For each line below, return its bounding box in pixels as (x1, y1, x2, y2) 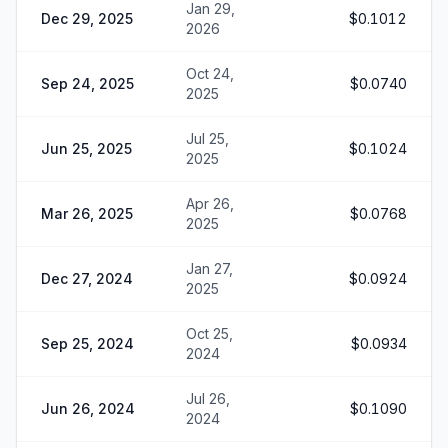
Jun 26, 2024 (41, 400, 135, 417)
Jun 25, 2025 (41, 140, 132, 157)
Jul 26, (186, 390, 230, 407)
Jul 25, (186, 130, 229, 147)
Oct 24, (186, 65, 234, 82)
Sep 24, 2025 (41, 75, 134, 92)
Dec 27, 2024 (41, 270, 133, 287)
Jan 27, (186, 260, 233, 277)
